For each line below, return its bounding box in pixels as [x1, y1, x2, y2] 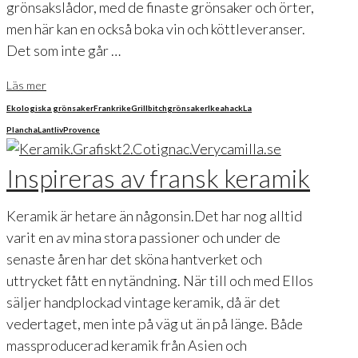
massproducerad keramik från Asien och [6, 336, 247, 354]
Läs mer [6, 78, 46, 93]
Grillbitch [131, 103, 167, 113]
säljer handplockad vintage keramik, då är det [6, 292, 280, 311]
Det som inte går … [6, 42, 121, 60]
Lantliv [38, 125, 63, 135]
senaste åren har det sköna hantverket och [6, 249, 262, 268]
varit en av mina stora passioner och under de [6, 228, 280, 246]
